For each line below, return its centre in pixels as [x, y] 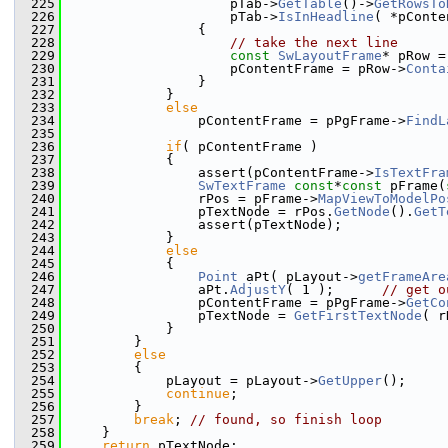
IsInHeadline [326, 16]
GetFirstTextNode [358, 315]
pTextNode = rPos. [202, 211]
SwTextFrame [242, 185]
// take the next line [314, 42]
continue [198, 393]
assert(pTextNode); [206, 224]
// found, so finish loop [286, 419]
